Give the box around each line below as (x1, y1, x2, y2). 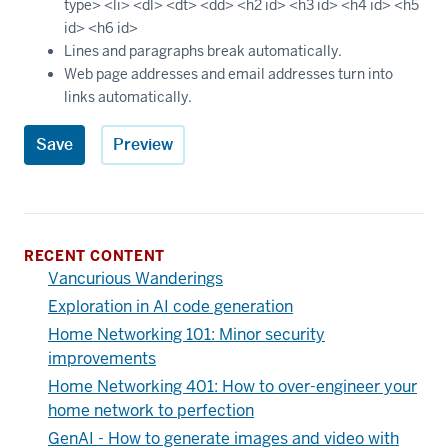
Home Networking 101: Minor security (48, 324, 325, 346)
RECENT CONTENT (24, 247, 165, 266)
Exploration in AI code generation (48, 296, 293, 318)
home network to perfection (48, 400, 254, 422)
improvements (48, 348, 156, 370)
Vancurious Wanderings (48, 268, 223, 290)
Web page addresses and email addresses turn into (64, 65, 393, 84)
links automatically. (64, 88, 192, 107)
